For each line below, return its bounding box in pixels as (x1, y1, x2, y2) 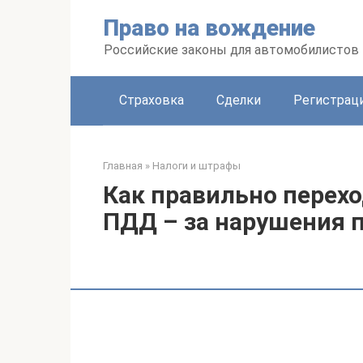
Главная (103, 160, 143, 172)
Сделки (216, 92, 261, 108)
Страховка (119, 92, 184, 108)
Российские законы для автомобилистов (104, 42, 359, 58)
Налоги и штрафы (152, 160, 241, 172)
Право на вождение (104, 15, 315, 41)
